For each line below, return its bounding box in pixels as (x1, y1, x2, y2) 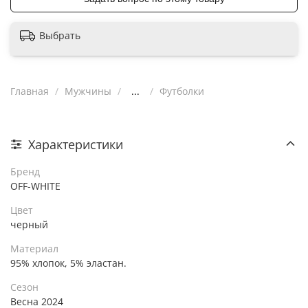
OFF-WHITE (10, 179, 60, 193)
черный (10, 218, 48, 232)
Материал (10, 242, 58, 256)
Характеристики (28, 135, 123, 153)
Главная (10, 84, 49, 98)
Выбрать (39, 28, 80, 42)
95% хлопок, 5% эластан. (10, 256, 126, 270)
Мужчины (65, 84, 111, 98)
